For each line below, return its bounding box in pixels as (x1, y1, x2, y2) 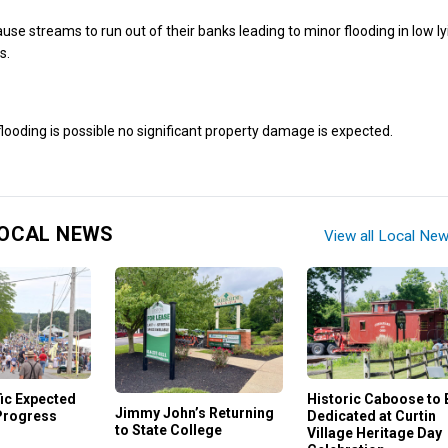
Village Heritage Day (306, 425, 442, 442)
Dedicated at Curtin (306, 408, 436, 425)
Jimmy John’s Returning (115, 404, 275, 421)
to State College (115, 421, 223, 438)
